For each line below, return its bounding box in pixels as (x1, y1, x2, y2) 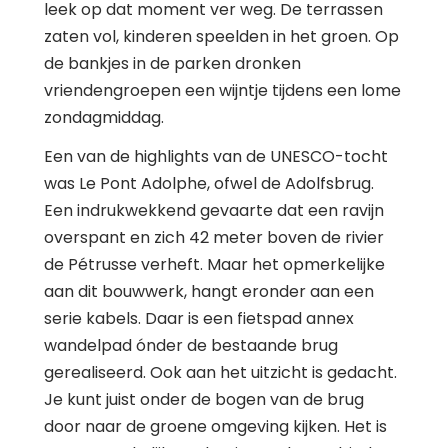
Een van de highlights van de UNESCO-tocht (44, 144, 388, 168)
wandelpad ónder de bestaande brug (44, 333, 338, 357)
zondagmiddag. (44, 105, 164, 129)
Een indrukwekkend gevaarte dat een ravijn (44, 198, 384, 222)
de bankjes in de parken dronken (44, 51, 301, 75)
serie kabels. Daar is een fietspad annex (44, 306, 354, 330)
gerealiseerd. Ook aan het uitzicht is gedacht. (44, 360, 397, 384)
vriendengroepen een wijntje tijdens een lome (44, 78, 401, 102)
